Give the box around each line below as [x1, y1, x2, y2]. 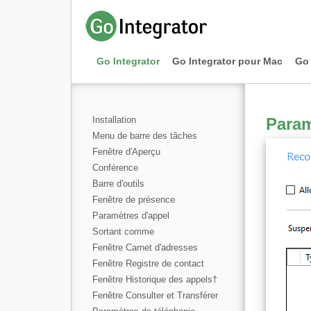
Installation [92, 115, 136, 125]
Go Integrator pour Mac [172, 56, 283, 67]
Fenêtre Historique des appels [92, 274, 212, 285]
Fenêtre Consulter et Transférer [92, 290, 218, 301]
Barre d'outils [92, 178, 144, 189]
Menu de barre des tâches [92, 131, 197, 141]
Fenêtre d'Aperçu [92, 146, 160, 157]
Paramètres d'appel [92, 210, 169, 221]
